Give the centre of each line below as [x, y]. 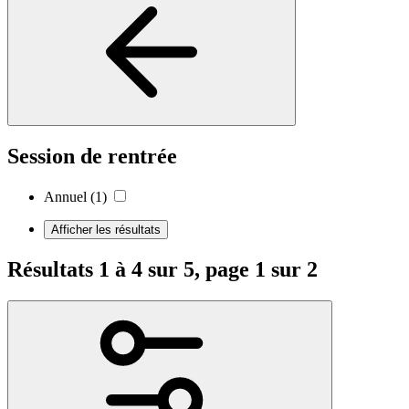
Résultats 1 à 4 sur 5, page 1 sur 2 [163, 269]
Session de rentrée [92, 156]
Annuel [65, 196]
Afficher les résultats [106, 229]
